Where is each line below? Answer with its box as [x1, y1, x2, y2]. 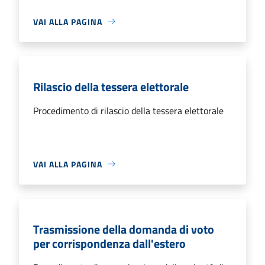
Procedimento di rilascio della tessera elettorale [33, 103, 224, 118]
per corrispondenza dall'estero [33, 234, 186, 253]
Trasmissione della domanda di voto [33, 219, 214, 238]
